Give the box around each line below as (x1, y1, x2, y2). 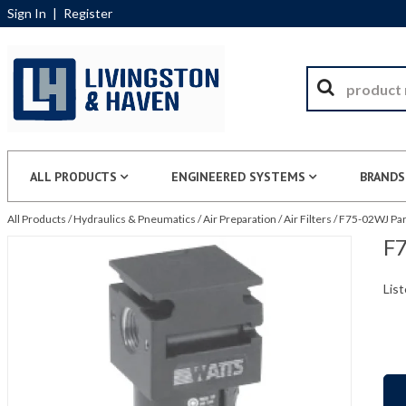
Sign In (7, 5, 46, 21)
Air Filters (284, 212, 332, 226)
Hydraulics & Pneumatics (73, 212, 196, 226)
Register (63, 5, 112, 21)
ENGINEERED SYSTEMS (171, 169, 305, 185)
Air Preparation (203, 212, 276, 226)
